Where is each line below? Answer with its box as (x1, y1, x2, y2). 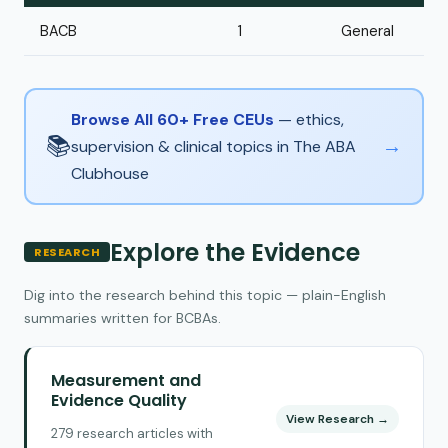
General (341, 21, 394, 40)
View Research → (286, 410, 389, 427)
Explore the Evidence (110, 235, 360, 269)
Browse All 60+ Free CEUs (71, 108, 274, 130)
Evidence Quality (51, 388, 187, 412)
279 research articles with (51, 424, 213, 442)
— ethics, (274, 108, 344, 130)
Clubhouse (71, 162, 149, 184)
